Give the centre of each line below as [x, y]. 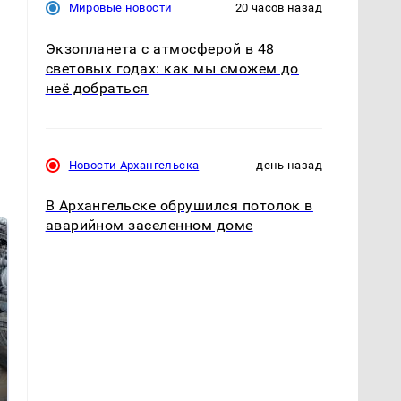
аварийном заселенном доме [149, 225]
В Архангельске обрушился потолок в [179, 205]
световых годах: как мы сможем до [172, 68]
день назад [289, 165]
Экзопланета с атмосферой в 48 [160, 48]
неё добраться [97, 88]
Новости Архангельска [134, 165]
